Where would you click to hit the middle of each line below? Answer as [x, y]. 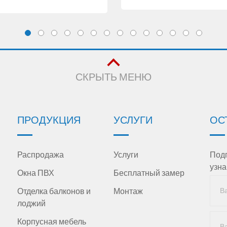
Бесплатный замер [149, 173]
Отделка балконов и [54, 191]
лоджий [31, 203]
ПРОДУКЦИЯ [49, 120]
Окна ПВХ [36, 173]
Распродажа [41, 155]
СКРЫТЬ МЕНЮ [113, 77]
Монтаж [128, 191]
